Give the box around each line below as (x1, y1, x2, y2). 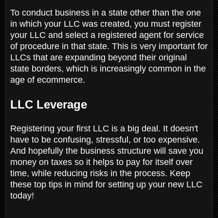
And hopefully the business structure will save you (10, 145, 203, 156)
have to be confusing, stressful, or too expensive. (10, 134, 200, 145)
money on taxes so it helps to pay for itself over (10, 157, 193, 167)
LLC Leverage (10, 97, 91, 111)
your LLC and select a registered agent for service (10, 30, 204, 40)
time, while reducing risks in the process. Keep (10, 168, 190, 178)
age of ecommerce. (10, 74, 88, 85)
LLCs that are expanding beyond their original (10, 52, 187, 62)
